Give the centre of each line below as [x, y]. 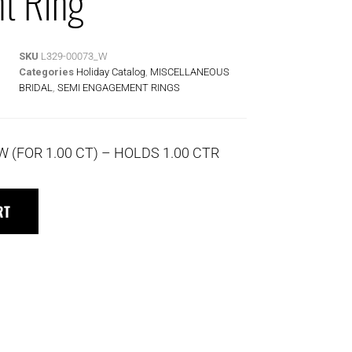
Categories [46, 71]
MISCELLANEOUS [190, 71]
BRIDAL [36, 87]
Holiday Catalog [111, 71]
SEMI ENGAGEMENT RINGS [119, 87]
